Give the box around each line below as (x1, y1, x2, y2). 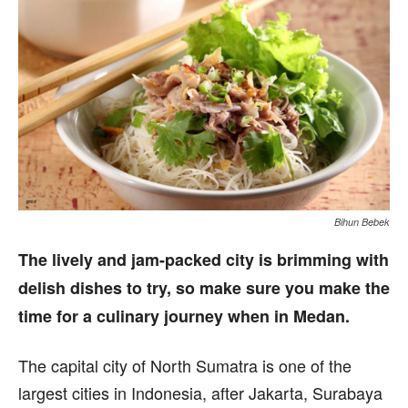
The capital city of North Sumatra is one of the (18, 352, 352, 377)
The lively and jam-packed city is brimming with (18, 247, 389, 271)
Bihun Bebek (334, 214, 390, 229)
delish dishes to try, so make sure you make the (18, 275, 390, 300)
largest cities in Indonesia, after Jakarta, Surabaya (18, 380, 382, 404)
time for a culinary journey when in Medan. (18, 303, 350, 328)
